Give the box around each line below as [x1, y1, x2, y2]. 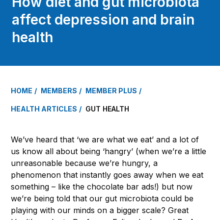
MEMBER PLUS [85, 86, 137, 95]
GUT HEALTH [85, 104, 129, 113]
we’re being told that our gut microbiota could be [11, 193, 193, 203]
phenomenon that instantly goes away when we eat [11, 169, 203, 180]
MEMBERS [41, 86, 77, 95]
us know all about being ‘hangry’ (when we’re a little [11, 146, 206, 156]
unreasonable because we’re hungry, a [11, 158, 158, 168]
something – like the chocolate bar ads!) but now [11, 181, 192, 192]
